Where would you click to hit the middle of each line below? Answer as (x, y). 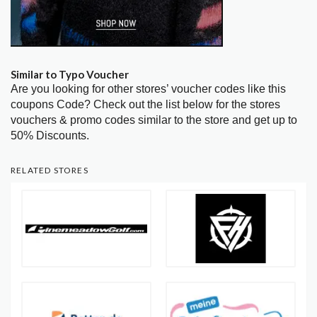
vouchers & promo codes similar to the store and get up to (154, 120)
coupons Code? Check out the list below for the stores (145, 104)
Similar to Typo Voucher (70, 74)
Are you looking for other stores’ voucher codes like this (148, 88)
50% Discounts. (50, 135)
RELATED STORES (50, 170)
